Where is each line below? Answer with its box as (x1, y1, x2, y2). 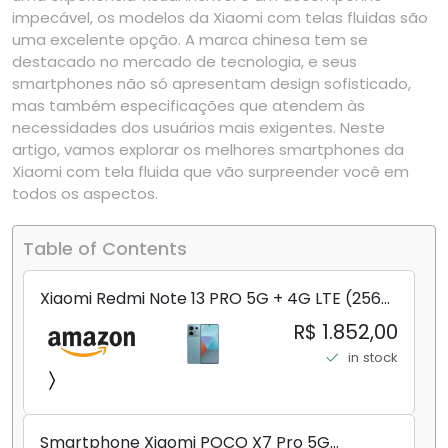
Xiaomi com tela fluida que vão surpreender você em (12, 161, 409, 183)
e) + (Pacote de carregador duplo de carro (40, 335, 379, 359)
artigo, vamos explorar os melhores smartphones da (12, 139, 404, 161)
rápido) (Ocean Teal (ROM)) (40, 359, 265, 383)
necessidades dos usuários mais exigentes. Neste (12, 117, 385, 139)
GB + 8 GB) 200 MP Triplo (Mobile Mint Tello (40, 311, 379, 335)
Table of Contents (23, 236, 187, 262)
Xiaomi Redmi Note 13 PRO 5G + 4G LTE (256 (40, 287, 381, 311)
